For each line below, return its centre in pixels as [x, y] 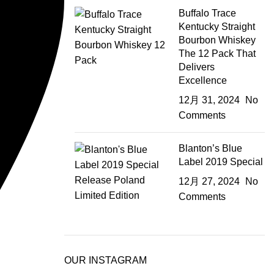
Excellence [203, 80]
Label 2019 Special [221, 162]
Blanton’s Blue [211, 148]
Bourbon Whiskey [217, 40]
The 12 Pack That [217, 54]
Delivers [197, 67]
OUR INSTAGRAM [105, 260]
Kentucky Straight [217, 27]
